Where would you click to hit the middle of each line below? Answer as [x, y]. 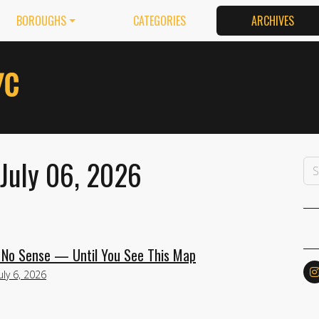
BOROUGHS [41, 21]
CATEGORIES [159, 21]
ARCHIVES [273, 21]
